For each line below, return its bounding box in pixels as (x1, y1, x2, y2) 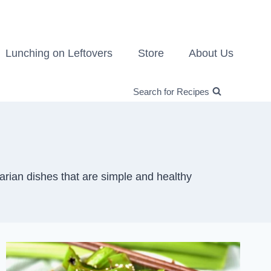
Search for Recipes (132, 86, 209, 97)
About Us (189, 47, 234, 59)
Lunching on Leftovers (5, 47, 113, 59)
